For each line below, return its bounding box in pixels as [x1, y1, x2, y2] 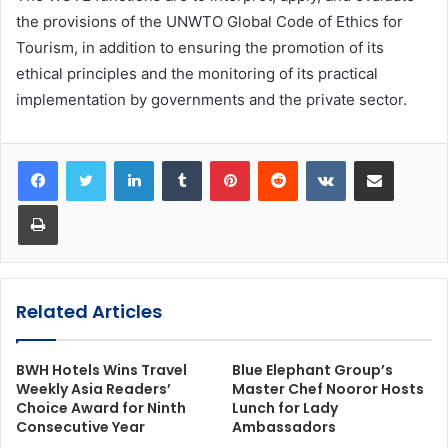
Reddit [297, 152, 337, 169]
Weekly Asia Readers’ [16, 379, 171, 400]
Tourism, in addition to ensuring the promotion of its [16, 38, 384, 58]
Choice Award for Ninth [16, 398, 186, 419]
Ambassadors [232, 417, 336, 438]
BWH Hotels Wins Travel [16, 360, 187, 381]
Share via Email [393, 152, 425, 169]
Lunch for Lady [232, 398, 338, 419]
